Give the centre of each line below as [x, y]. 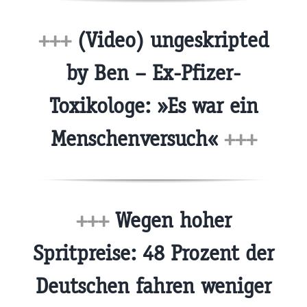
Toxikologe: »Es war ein [153, 106]
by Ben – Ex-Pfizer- [153, 73]
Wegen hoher [170, 221]
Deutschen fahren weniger [153, 286]
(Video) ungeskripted [170, 40]
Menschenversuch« [137, 138]
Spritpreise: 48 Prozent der [153, 254]
